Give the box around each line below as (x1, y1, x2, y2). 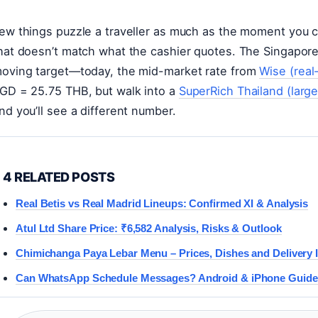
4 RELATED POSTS (3, 169, 115, 185)
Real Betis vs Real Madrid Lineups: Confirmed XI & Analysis (16, 197, 309, 209)
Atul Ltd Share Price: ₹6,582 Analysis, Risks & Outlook (16, 222, 282, 234)
